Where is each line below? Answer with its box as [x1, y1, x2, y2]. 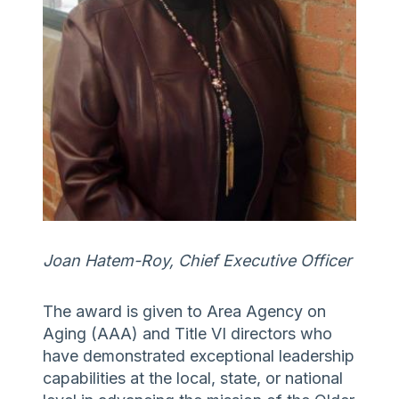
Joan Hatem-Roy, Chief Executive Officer [43, 250, 352, 270]
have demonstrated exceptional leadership [43, 346, 354, 365]
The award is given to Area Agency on [43, 301, 326, 321]
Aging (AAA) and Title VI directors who [43, 323, 332, 343]
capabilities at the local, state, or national [43, 368, 343, 387]
